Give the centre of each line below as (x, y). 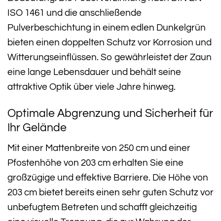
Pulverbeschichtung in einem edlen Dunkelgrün (107, 28)
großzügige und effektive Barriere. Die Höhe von (108, 178)
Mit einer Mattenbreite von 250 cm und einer (99, 148)
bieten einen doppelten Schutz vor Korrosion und (110, 42)
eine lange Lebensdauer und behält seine (94, 72)
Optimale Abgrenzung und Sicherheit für (110, 113)
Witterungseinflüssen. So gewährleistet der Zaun (110, 57)
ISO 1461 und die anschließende (74, 13)
